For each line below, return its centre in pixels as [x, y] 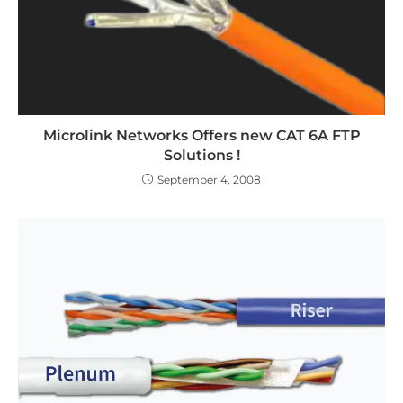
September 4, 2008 [209, 179]
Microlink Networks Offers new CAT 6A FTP [201, 135]
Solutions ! [201, 155]
